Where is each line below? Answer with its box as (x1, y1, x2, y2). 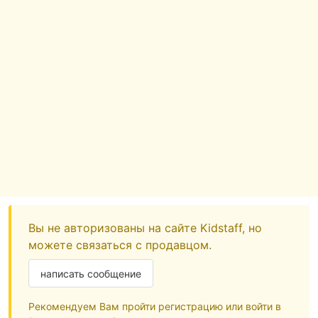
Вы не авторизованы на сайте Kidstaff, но (28, 221, 262, 236)
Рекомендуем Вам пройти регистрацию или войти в (28, 300, 281, 313)
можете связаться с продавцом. (28, 238, 212, 253)
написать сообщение (40, 267, 141, 280)
